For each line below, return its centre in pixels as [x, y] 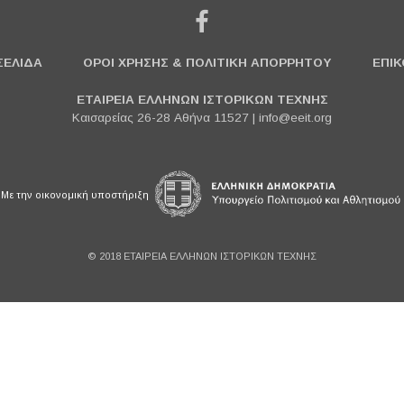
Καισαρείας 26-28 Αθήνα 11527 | [165, 117]
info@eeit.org [295, 117]
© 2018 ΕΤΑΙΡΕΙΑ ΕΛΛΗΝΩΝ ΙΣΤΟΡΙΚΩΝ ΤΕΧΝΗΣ [202, 256]
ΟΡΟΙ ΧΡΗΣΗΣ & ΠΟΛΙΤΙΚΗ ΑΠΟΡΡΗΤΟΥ [207, 63]
